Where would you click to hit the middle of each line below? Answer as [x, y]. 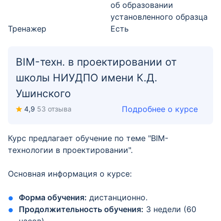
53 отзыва [54, 109]
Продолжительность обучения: [81, 209]
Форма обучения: [53, 197]
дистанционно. [117, 197]
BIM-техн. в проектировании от [96, 62]
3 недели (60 [170, 209]
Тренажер [27, 29]
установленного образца [159, 17]
